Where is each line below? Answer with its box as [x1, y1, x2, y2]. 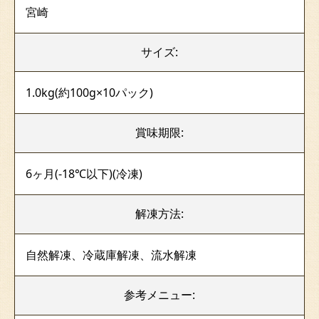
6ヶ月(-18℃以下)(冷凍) [26, 166, 142, 182]
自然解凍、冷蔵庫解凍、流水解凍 [26, 246, 197, 263]
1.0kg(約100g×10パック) [26, 85, 153, 101]
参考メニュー [124, 286, 192, 303]
